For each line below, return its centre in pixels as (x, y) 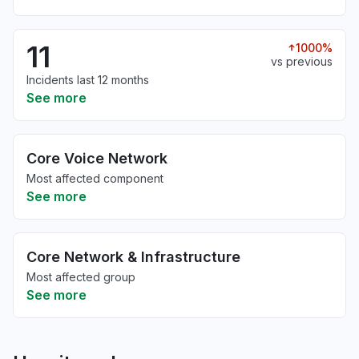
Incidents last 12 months (88, 80)
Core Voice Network (97, 158)
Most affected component (95, 178)
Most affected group (81, 277)
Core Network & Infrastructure (133, 257)
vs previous (302, 61)
